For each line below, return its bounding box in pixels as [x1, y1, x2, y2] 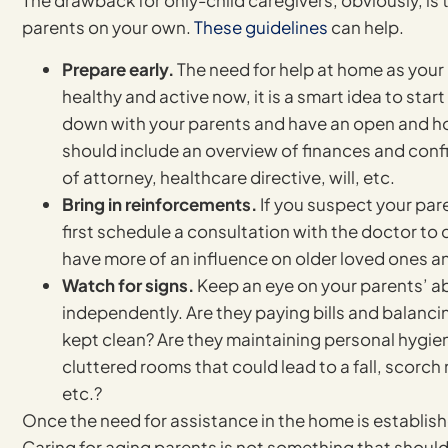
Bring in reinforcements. [62, 192, 257, 215]
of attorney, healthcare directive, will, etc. [62, 165, 395, 188]
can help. [328, 16, 404, 39]
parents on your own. [22, 16, 194, 39]
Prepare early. [62, 57, 174, 80]
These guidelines [194, 16, 328, 39]
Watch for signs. [62, 273, 194, 296]
